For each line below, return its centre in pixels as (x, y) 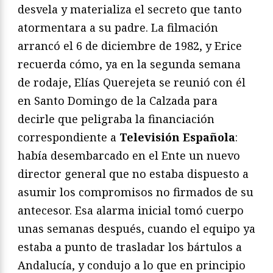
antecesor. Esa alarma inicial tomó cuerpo (131, 211)
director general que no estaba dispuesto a (133, 174)
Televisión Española (177, 137)
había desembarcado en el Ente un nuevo (129, 156)
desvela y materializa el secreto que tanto (130, 9)
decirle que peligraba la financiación (116, 119)
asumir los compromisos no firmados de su (136, 192)
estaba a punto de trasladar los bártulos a (130, 247)
